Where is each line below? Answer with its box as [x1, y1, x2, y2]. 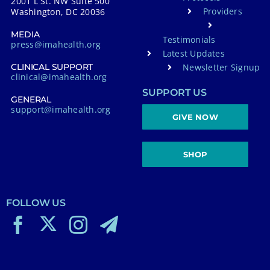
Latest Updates [162, 48, 225, 59]
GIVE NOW [172, 111, 218, 122]
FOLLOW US [5, 196, 66, 209]
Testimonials [162, 34, 216, 45]
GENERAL [11, 94, 51, 105]
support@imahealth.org [11, 104, 111, 116]
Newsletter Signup [183, 61, 260, 73]
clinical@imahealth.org [11, 71, 107, 83]
